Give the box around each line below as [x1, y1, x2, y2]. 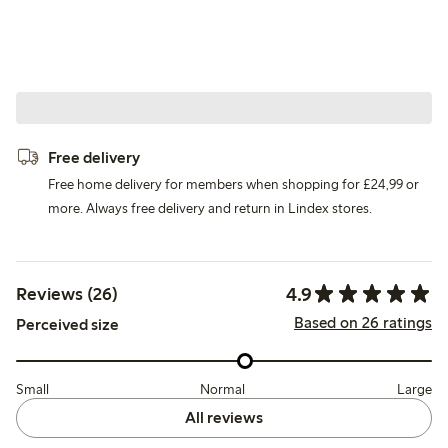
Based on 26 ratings [293, 313, 432, 333]
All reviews [184, 408, 263, 428]
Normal [200, 381, 246, 399]
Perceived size [16, 314, 119, 334]
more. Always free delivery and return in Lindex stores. [48, 199, 372, 217]
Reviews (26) [16, 283, 118, 306]
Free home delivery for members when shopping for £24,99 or [48, 175, 419, 193]
